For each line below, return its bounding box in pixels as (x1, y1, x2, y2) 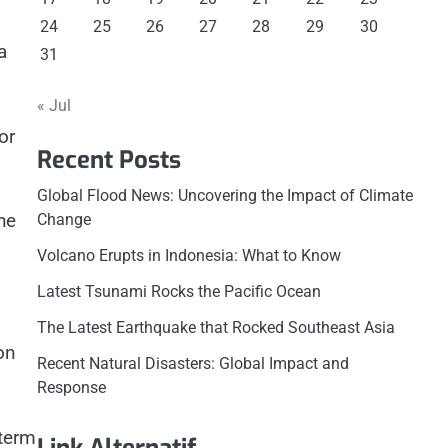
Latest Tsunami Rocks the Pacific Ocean (36, 282, 321, 301)
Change (36, 210, 91, 229)
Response (36, 378, 106, 397)
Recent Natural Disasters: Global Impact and (36, 354, 349, 373)
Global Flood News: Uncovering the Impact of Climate (36, 186, 413, 205)
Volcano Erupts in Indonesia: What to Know (36, 246, 341, 265)
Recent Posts (36, 144, 181, 176)
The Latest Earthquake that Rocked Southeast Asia (36, 318, 395, 337)
